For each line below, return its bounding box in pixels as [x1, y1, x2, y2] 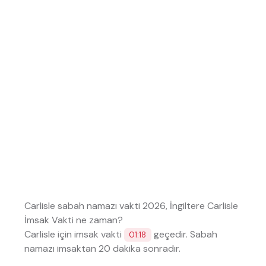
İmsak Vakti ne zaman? [24, 213, 123, 226]
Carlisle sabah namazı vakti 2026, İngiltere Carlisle [24, 199, 238, 212]
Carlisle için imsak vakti [24, 227, 124, 240]
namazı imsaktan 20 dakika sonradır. [24, 242, 180, 255]
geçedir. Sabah [151, 227, 218, 240]
